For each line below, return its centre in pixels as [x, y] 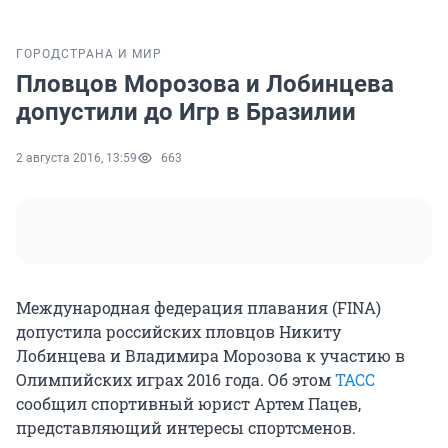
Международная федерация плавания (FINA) [198, 308]
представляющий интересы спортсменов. [186, 428]
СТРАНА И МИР [111, 54]
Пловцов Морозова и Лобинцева [205, 84]
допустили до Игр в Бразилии [186, 112]
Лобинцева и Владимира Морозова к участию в [210, 356]
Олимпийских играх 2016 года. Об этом [175, 380]
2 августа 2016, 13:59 [76, 158]
